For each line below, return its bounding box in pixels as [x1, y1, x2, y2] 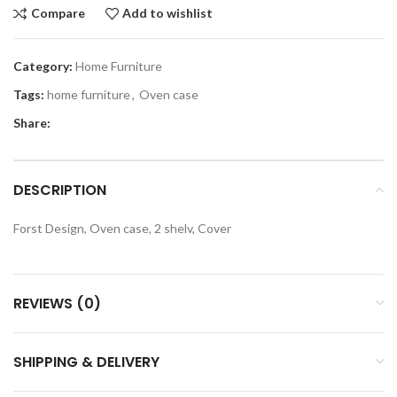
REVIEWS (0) [13, 292, 101, 314]
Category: [13, 58, 73, 74]
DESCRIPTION [13, 179, 106, 200]
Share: [13, 114, 51, 130]
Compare [30, 5, 85, 20]
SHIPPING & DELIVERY [13, 351, 160, 372]
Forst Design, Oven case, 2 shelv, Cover [13, 220, 231, 236]
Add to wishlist [122, 5, 214, 20]
